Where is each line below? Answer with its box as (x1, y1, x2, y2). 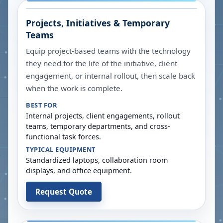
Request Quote (35, 186, 92, 197)
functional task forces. (26, 132, 101, 141)
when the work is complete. (26, 83, 122, 93)
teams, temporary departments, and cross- (26, 121, 170, 131)
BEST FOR (26, 101, 57, 110)
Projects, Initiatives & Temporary (26, 17, 170, 29)
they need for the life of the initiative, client (26, 58, 177, 68)
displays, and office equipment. (26, 166, 132, 175)
